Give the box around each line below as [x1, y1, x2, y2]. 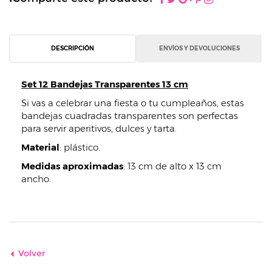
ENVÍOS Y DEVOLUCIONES [158, 44, 240, 52]
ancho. [21, 173, 51, 185]
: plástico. [59, 141, 100, 153]
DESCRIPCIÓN [51, 44, 94, 52]
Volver [18, 248, 46, 259]
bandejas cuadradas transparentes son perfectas [21, 110, 238, 121]
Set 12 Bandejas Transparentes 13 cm [21, 78, 188, 90]
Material [21, 141, 59, 153]
